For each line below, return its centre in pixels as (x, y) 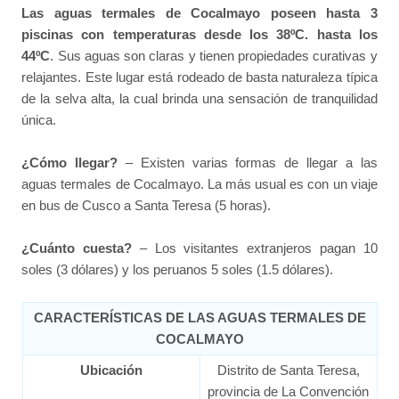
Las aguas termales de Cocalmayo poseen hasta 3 (199, 12)
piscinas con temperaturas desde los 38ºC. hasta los (199, 34)
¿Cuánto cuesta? (81, 248)
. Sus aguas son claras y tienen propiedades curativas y (214, 55)
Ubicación (111, 370)
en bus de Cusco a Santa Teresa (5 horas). (147, 205)
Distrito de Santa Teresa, (288, 370)
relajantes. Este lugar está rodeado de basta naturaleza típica (199, 77)
